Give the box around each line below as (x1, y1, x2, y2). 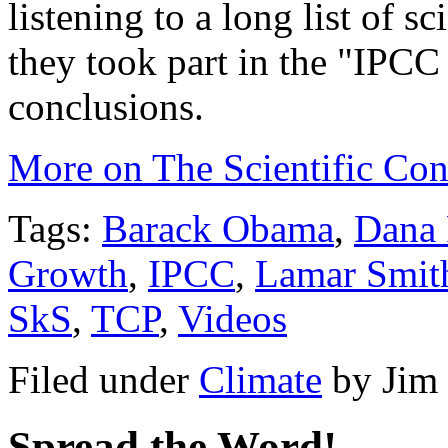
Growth (8, 251, 128, 295)
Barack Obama (102, 206, 334, 250)
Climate (199, 357, 322, 401)
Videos (178, 296, 287, 340)
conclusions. (8, 84, 204, 128)
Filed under (8, 357, 199, 401)
